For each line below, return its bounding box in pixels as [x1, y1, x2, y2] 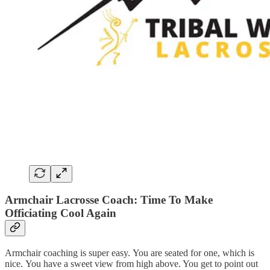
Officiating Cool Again [5, 207, 116, 220]
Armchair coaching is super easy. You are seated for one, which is [5, 247, 254, 258]
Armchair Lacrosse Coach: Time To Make [5, 193, 213, 207]
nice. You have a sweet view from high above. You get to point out [5, 258, 258, 269]
